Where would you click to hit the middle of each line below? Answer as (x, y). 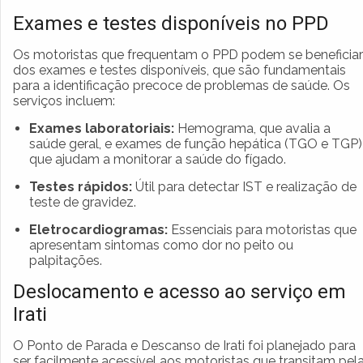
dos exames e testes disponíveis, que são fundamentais (179, 70)
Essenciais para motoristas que (262, 229)
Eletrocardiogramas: (98, 229)
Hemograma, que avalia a (252, 128)
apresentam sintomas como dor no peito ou (161, 245)
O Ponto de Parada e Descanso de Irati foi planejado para (184, 345)
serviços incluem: (64, 100)
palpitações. (66, 260)
